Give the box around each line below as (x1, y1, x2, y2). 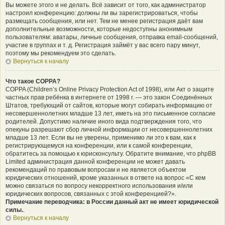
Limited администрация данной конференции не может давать (6, 158, 185, 165)
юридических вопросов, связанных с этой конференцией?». (6, 190, 176, 197)
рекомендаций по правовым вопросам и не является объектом (6, 166, 186, 173)
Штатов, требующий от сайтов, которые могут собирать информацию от (6, 102, 212, 109)
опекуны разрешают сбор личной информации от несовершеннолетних (6, 126, 212, 133)
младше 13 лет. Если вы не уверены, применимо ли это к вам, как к (6, 134, 196, 141)
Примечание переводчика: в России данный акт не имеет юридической (6, 198, 218, 205)
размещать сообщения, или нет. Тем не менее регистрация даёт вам (6, 18, 203, 25)
